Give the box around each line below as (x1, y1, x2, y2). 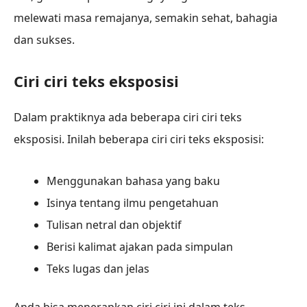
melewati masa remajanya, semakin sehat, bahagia (14, 10, 278, 25)
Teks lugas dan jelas (47, 261, 149, 277)
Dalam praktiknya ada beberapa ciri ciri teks (14, 110, 242, 125)
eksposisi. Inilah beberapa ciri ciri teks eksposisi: (14, 132, 264, 147)
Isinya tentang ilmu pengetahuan (47, 195, 219, 211)
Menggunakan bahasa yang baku (47, 173, 220, 189)
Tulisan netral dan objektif (47, 217, 182, 233)
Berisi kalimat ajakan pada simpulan (47, 239, 233, 255)
